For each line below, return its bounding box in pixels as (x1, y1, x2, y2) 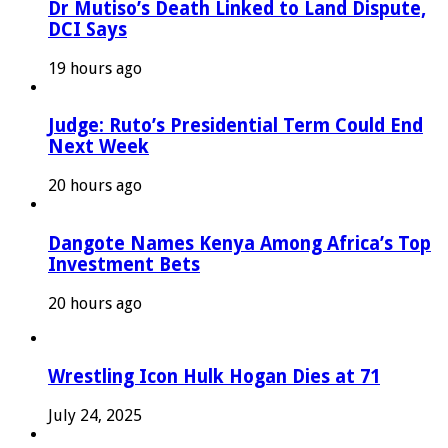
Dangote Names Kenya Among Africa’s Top (48, 232, 431, 254)
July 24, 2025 (48, 406, 142, 426)
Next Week (48, 136, 149, 158)
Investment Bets (48, 253, 200, 275)
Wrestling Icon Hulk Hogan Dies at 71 (48, 366, 380, 388)
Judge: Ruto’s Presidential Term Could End (48, 115, 423, 137)
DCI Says (48, 19, 127, 40)
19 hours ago (48, 58, 142, 78)
